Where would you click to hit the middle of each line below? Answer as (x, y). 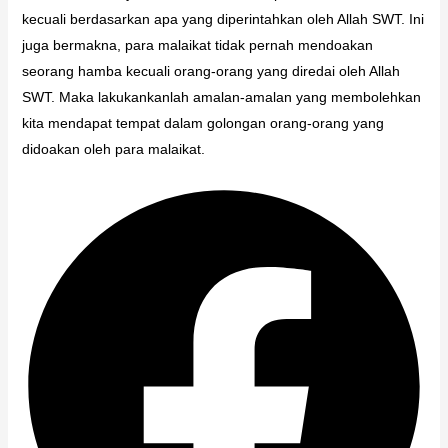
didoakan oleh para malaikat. (113, 148)
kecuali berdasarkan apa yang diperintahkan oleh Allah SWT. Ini (222, 18)
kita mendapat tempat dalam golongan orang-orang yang (202, 122)
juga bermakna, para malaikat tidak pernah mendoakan (197, 44)
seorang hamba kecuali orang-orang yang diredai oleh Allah (210, 70)
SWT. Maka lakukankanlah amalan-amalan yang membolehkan (221, 96)
